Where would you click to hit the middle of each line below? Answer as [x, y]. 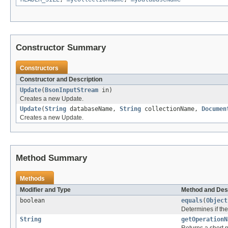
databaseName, [93, 109]
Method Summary [51, 158]
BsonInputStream [72, 90]
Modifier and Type [45, 190]
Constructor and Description [61, 80]
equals [192, 201]
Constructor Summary [61, 48]
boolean [32, 201]
